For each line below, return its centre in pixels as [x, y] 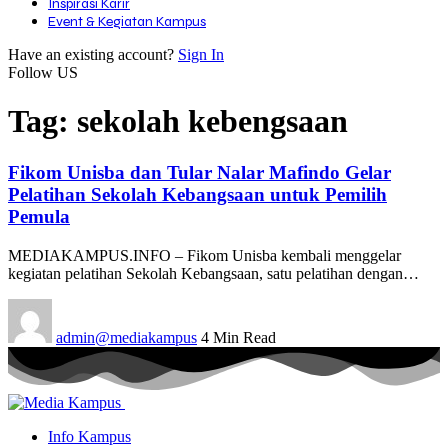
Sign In [201, 54]
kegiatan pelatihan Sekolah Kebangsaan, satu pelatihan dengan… [213, 273]
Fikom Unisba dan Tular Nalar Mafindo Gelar [199, 172]
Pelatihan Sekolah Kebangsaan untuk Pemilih [197, 194]
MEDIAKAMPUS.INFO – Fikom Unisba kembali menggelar [204, 255]
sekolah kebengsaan [212, 121]
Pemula [39, 216]
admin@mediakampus [126, 337]
